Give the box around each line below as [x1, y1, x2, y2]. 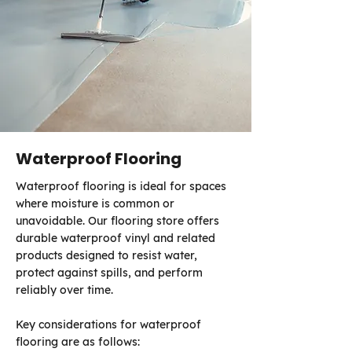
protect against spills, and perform [16, 266, 203, 280]
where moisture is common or [16, 196, 174, 211]
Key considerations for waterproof [16, 317, 201, 332]
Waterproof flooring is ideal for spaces [16, 179, 226, 193]
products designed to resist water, [16, 248, 197, 262]
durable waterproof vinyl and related [16, 231, 215, 245]
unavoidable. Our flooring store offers [16, 214, 219, 228]
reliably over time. [16, 283, 116, 297]
